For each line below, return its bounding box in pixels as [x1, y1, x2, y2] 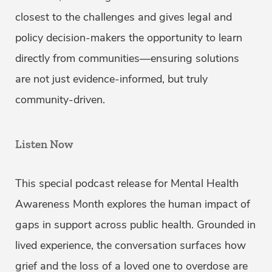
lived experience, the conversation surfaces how [15, 238, 246, 253]
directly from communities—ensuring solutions [15, 51, 239, 66]
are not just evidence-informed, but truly [15, 72, 208, 86]
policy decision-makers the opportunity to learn [15, 30, 242, 45]
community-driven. [15, 92, 105, 107]
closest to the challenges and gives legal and [15, 10, 232, 24]
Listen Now [15, 137, 73, 151]
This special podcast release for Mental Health [15, 176, 239, 191]
